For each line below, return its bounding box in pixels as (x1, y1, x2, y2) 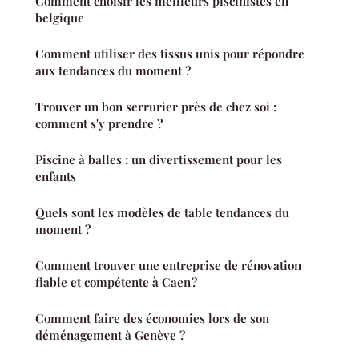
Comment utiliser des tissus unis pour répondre (35, 46, 305, 63)
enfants (35, 168, 76, 185)
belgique (35, 10, 84, 26)
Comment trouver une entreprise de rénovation (35, 257, 301, 274)
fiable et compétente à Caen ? (35, 274, 197, 291)
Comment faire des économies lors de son (35, 310, 269, 327)
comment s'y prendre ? (35, 115, 163, 132)
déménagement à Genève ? (35, 327, 185, 344)
